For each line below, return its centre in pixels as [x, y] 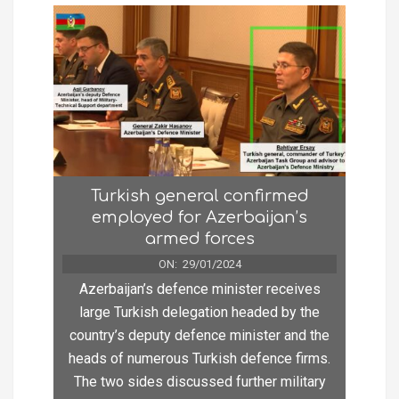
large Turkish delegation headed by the [199, 313]
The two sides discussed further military [199, 382]
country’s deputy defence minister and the [199, 336]
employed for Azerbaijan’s [199, 218]
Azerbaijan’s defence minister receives [199, 289]
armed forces [199, 239]
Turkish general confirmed [199, 196]
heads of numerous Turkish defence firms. [199, 359]
